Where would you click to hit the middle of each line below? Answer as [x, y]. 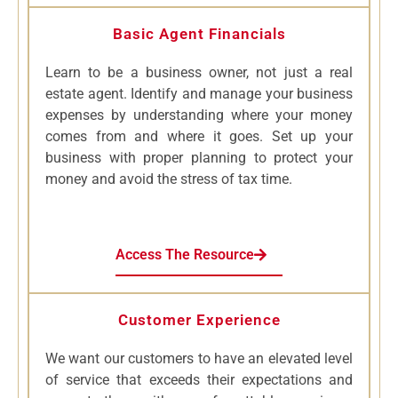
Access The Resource [185, 255]
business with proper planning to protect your [199, 158]
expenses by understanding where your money [199, 115]
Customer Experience [199, 320]
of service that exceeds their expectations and [199, 380]
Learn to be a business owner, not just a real [199, 73]
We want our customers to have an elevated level [199, 359]
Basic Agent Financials [199, 34]
